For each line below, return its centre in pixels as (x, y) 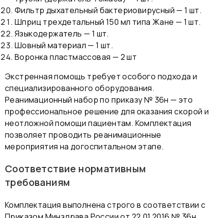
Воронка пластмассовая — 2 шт (76, 57)
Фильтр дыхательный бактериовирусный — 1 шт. (108, 10)
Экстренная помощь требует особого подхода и (101, 76)
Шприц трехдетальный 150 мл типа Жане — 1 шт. (108, 22)
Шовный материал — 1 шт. (64, 45)
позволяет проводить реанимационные (83, 135)
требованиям (38, 182)
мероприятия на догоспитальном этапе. (84, 146)
